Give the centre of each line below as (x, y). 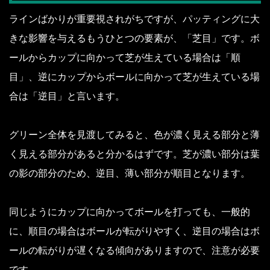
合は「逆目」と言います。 (67, 96)
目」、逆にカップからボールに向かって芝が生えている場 (134, 77)
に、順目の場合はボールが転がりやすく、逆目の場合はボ (134, 231)
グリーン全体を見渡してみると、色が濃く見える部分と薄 (134, 135)
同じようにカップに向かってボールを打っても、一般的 (130, 212)
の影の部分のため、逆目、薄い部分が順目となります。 (130, 174)
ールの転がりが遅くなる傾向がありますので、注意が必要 (134, 251)
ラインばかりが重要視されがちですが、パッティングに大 (134, 19)
